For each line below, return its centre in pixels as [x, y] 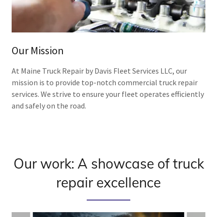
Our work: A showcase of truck [108, 163]
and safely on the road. [49, 105]
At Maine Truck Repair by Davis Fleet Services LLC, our [99, 70]
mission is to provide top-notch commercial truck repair [105, 82]
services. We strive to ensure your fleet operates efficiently [108, 94]
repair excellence [108, 182]
